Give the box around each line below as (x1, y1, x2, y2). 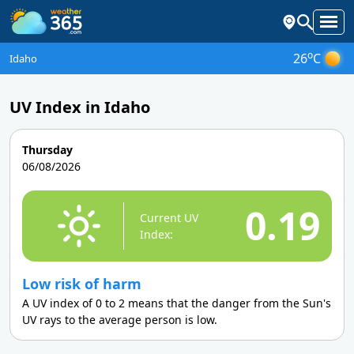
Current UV (140, 210, 198, 225)
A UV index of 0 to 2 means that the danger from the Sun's (22, 296, 331, 311)
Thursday (22, 142, 73, 157)
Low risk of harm (22, 274, 141, 293)
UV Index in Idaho (9, 96, 150, 118)
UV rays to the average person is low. (22, 312, 217, 327)
